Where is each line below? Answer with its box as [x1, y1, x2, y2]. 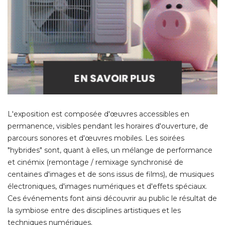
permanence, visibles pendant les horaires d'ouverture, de [8, 122, 208, 131]
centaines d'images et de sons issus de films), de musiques [8, 170, 214, 179]
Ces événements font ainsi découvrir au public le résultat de [8, 194, 217, 203]
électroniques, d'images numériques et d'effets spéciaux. [8, 182, 207, 191]
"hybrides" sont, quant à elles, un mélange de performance [8, 146, 212, 155]
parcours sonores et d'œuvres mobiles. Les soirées [8, 134, 184, 143]
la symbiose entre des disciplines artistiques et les [8, 206, 181, 215]
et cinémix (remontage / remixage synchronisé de [8, 158, 183, 167]
